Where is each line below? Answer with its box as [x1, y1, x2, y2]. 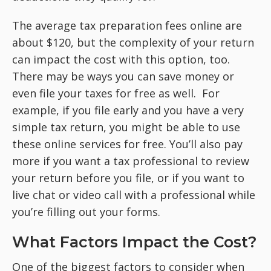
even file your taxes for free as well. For [12, 86, 220, 100]
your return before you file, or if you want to [12, 171, 244, 185]
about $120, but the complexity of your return [12, 35, 254, 50]
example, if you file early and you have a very [12, 103, 244, 117]
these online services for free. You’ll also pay [12, 137, 243, 151]
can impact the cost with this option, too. [12, 52, 230, 67]
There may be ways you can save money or [12, 69, 234, 83]
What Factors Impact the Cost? [12, 233, 257, 251]
